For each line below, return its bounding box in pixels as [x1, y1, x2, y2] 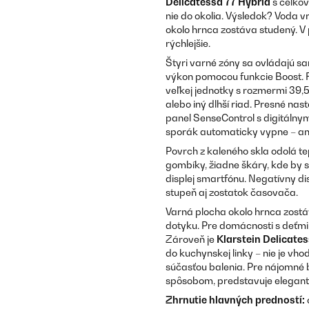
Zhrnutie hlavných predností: [166, 294, 305, 306]
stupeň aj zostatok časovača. [166, 186, 298, 198]
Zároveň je [166, 233, 217, 245]
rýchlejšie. [166, 37, 210, 49]
